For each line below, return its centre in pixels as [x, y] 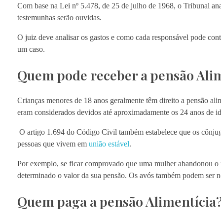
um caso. [31, 49]
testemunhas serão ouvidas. [60, 17]
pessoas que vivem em [53, 144]
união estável [109, 144]
